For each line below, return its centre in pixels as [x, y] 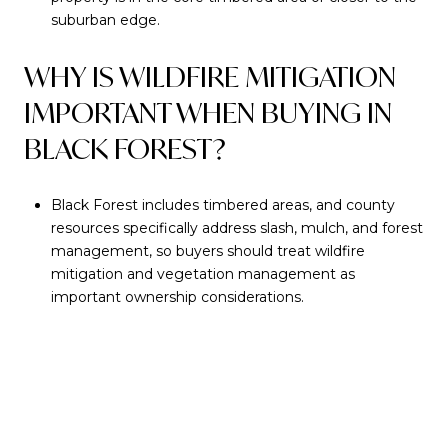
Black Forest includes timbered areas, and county [222, 204]
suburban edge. [105, 20]
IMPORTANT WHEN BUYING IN [208, 113]
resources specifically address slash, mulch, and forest [236, 227]
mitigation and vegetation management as [202, 273]
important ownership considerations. [177, 296]
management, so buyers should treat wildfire [207, 250]
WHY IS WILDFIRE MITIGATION [210, 77]
